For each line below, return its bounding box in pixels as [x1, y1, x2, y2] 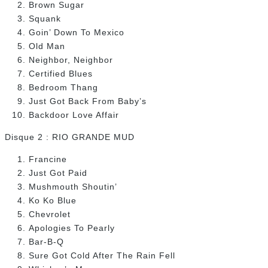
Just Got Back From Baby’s [29, 96, 147, 106]
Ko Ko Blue [29, 196, 77, 206]
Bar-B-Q [29, 237, 64, 247]
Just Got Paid [29, 168, 87, 178]
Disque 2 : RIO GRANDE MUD [5, 132, 135, 142]
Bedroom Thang [29, 83, 98, 93]
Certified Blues [29, 69, 93, 79]
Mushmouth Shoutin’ [29, 182, 117, 192]
